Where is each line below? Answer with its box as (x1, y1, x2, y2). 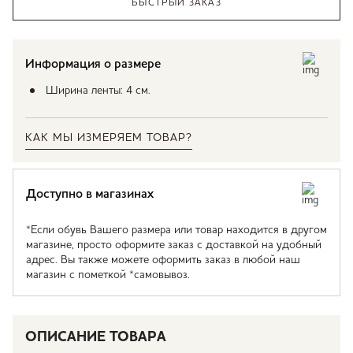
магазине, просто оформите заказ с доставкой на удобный (26, 240, 321, 251)
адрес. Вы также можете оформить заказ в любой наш (26, 255, 300, 266)
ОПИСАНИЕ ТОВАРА (25, 330, 166, 344)
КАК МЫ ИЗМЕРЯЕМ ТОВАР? (25, 132, 192, 143)
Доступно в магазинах (26, 188, 154, 201)
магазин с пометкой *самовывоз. (26, 269, 190, 281)
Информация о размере (25, 58, 161, 71)
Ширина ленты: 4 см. (46, 85, 150, 96)
